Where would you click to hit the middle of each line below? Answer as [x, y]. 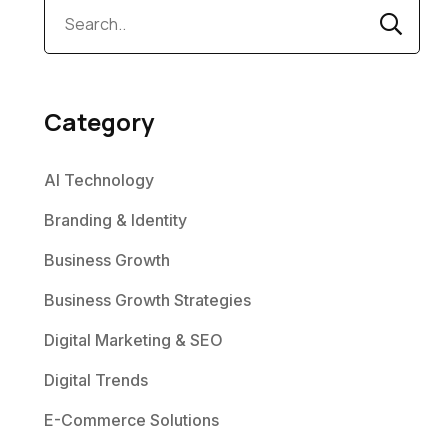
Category [98, 121]
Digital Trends [95, 380]
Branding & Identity [115, 220]
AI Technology [98, 180]
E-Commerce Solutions [131, 420]
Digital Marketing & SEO [133, 340]
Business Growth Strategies [147, 300]
